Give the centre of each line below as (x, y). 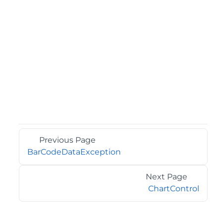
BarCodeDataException (74, 152)
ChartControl (174, 189)
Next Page (166, 177)
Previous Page (67, 140)
